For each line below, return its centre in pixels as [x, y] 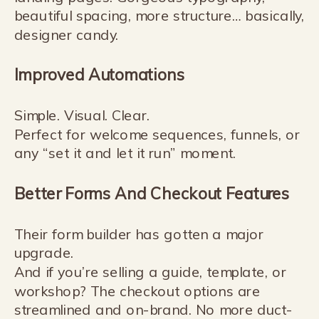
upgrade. [44, 253]
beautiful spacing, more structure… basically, [159, 16]
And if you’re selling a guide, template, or [150, 272]
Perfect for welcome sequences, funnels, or [157, 135]
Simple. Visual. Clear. [82, 115]
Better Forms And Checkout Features [152, 193]
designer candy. [66, 35]
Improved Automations [99, 74]
